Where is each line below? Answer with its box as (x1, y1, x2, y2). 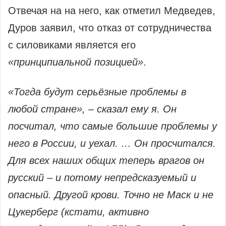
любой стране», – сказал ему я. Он (8, 103, 177, 115)
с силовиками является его (8, 39, 136, 51)
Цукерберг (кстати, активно (8, 206, 149, 218)
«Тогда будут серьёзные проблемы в (8, 86, 186, 98)
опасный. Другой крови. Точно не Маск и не (8, 189, 213, 201)
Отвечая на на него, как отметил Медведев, (8, 5, 215, 17)
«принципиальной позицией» (8, 56, 143, 68)
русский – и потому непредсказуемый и (8, 172, 196, 184)
